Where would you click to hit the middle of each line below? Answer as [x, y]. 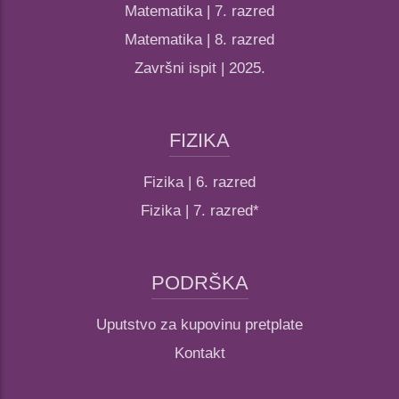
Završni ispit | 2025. [199, 69]
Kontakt [199, 354]
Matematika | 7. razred [199, 12]
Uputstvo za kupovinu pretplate [199, 325]
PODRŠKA [199, 283]
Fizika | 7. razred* [199, 211]
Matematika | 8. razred [199, 40]
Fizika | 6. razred [199, 183]
